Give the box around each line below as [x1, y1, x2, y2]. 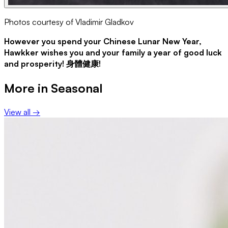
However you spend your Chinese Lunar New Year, [4, 36, 202, 46]
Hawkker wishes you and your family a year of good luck [4, 47, 222, 58]
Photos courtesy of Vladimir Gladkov [4, 16, 134, 27]
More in [4, 80, 51, 96]
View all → [4, 106, 40, 117]
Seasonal [51, 80, 102, 96]
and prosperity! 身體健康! [4, 58, 101, 69]
